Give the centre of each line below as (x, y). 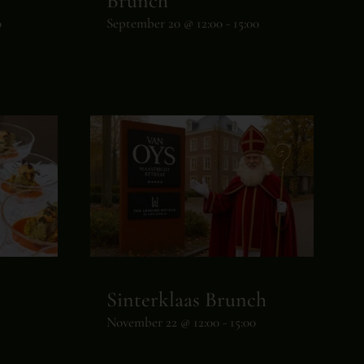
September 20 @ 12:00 (164, 24)
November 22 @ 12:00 (162, 323)
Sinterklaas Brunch (186, 300)
